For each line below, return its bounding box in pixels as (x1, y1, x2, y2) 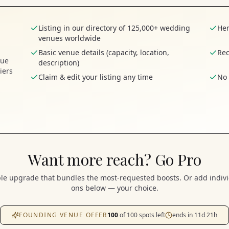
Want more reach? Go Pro (28, 149, 201, 170)
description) (38, 58, 79, 67)
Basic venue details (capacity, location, (38, 48, 169, 57)
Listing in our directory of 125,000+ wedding (38, 23, 190, 33)
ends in (172, 211, 194, 219)
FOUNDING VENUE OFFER (19, 211, 107, 219)
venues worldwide (38, 33, 101, 43)
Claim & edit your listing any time (38, 72, 153, 82)
